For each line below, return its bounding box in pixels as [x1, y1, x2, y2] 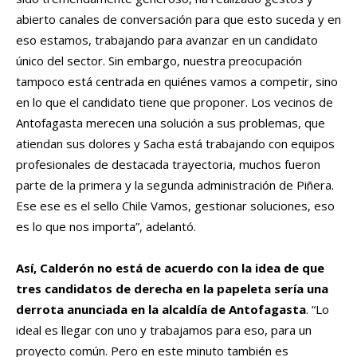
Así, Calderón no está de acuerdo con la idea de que [16, 260, 324, 277]
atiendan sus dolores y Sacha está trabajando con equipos [16, 135, 335, 152]
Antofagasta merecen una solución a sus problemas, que [16, 115, 325, 131]
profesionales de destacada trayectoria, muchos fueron [16, 156, 320, 173]
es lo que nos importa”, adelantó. [16, 218, 196, 235]
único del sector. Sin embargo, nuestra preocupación [16, 53, 302, 69]
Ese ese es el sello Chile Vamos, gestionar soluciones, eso [16, 198, 335, 214]
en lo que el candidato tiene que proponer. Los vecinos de [16, 94, 333, 111]
